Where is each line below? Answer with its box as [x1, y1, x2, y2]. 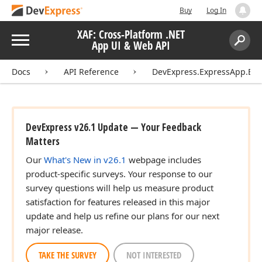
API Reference [64, 66, 119, 77]
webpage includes [126, 154, 201, 166]
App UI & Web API [92, 38, 170, 53]
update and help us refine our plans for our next [26, 210, 219, 222]
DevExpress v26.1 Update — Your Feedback [26, 120, 201, 134]
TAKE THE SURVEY [39, 249, 96, 261]
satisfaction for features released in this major [26, 196, 210, 208]
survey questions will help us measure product [26, 182, 213, 194]
